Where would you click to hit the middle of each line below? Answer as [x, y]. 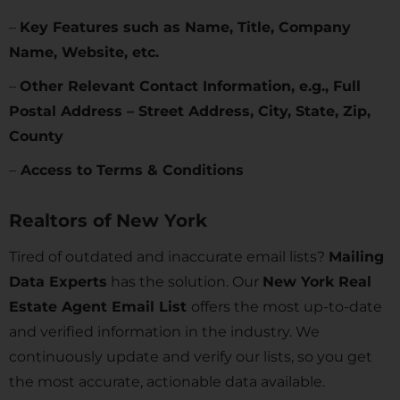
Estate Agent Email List [100, 307]
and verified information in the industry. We [164, 332]
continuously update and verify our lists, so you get [191, 357]
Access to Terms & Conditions [130, 170]
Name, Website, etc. [84, 52]
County [36, 136]
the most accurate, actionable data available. [167, 382]
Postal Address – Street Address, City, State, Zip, [190, 111]
